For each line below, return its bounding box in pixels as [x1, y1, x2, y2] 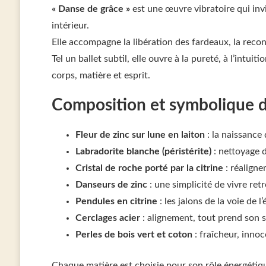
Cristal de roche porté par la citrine [75, 163, 223, 173]
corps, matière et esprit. [51, 70, 150, 80]
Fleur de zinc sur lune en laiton [75, 129, 205, 140]
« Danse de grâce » [51, 4, 130, 14]
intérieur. [51, 20, 89, 30]
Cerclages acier [75, 213, 140, 223]
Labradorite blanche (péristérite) [75, 146, 211, 156]
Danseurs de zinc [75, 179, 147, 189]
